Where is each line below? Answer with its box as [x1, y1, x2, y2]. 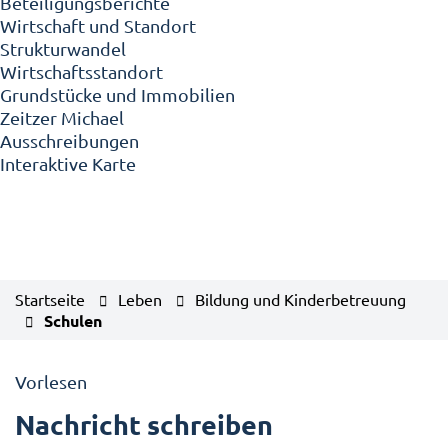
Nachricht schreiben [15, 406, 273, 441]
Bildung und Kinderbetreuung [195, 289, 406, 309]
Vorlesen [15, 371, 87, 392]
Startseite [15, 289, 85, 309]
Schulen [44, 310, 102, 331]
